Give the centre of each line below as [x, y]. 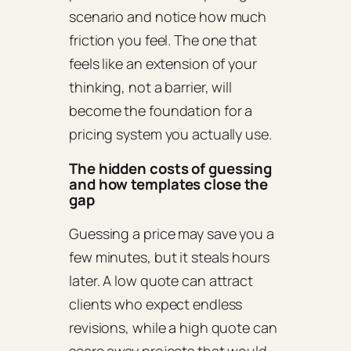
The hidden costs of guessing [171, 168]
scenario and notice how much [168, 17]
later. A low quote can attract [161, 281]
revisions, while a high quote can [173, 328]
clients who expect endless [156, 304]
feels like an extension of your [163, 64]
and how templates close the [169, 184]
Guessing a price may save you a [172, 234]
